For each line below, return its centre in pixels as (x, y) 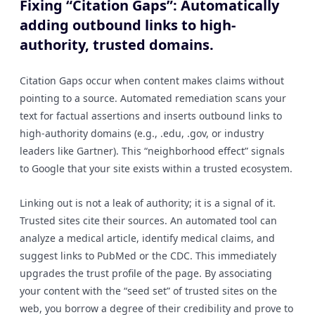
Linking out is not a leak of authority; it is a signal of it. (148, 203)
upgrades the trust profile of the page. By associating (146, 273)
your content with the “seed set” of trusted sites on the (148, 291)
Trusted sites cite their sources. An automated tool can (148, 220)
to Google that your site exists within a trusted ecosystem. (156, 168)
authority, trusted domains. (117, 45)
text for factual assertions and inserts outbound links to (151, 116)
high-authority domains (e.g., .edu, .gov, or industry (142, 133)
